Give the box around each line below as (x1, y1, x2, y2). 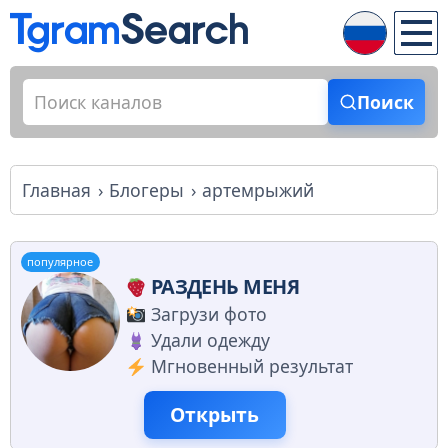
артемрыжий (202, 177, 315, 202)
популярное (27, 254, 94, 270)
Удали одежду (150, 328, 270, 353)
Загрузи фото (150, 302, 267, 327)
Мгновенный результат (150, 354, 353, 379)
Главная (22, 177, 91, 202)
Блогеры (109, 177, 185, 202)
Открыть (170, 401, 260, 429)
